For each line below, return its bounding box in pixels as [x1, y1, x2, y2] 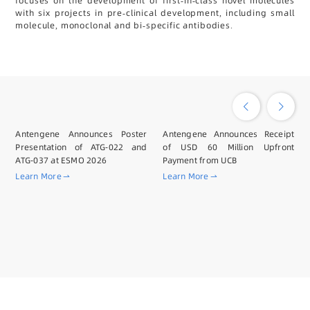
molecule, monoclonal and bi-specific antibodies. [15, 19, 233, 32]
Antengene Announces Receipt [163, 127, 295, 140]
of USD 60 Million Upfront [163, 140, 295, 153]
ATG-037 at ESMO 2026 [15, 154, 107, 166]
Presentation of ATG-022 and [15, 140, 147, 153]
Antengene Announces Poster [15, 127, 147, 140]
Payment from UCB [163, 154, 237, 166]
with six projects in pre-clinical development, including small [15, 7, 295, 19]
